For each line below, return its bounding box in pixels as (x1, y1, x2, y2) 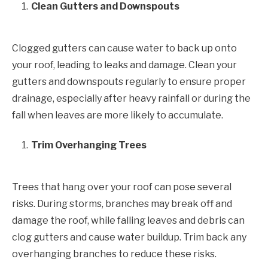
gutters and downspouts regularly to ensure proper (12, 75, 246, 87)
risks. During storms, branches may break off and (12, 197, 232, 209)
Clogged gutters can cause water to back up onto (12, 42, 237, 54)
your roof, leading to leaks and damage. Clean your (12, 59, 237, 71)
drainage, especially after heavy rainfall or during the (12, 92, 251, 104)
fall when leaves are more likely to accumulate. (12, 109, 223, 121)
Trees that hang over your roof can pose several (12, 181, 232, 193)
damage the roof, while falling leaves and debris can (12, 214, 245, 226)
